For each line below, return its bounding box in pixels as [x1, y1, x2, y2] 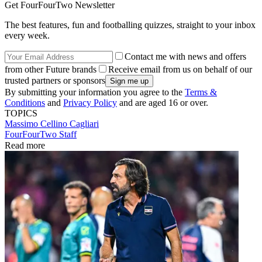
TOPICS [5, 108, 37, 118]
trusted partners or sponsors [5, 75, 105, 85]
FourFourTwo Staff [5, 129, 77, 139]
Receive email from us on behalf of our [108, 64, 252, 74]
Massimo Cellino [5, 118, 70, 129]
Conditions [5, 97, 45, 108]
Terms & [185, 87, 217, 97]
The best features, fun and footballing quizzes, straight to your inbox [5, 19, 256, 30]
